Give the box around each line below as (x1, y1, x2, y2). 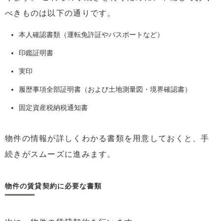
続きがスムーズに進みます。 (5, 150, 116, 159)
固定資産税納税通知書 (19, 103, 88, 111)
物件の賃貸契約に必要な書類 (5, 182, 102, 190)
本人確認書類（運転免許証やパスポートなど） (19, 30, 171, 38)
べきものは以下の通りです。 (5, 8, 116, 17)
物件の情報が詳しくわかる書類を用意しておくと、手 (5, 134, 210, 143)
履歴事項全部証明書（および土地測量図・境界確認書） (19, 85, 191, 93)
